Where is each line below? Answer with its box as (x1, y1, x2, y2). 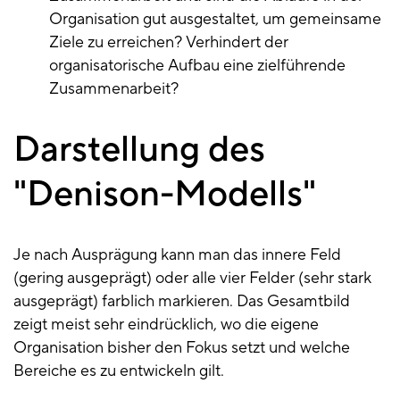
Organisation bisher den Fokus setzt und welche (13, 337, 350, 359)
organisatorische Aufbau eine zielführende (49, 55, 346, 77)
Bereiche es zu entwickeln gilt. (13, 361, 224, 382)
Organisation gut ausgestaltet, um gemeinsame (49, 9, 381, 30)
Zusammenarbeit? (49, 79, 179, 100)
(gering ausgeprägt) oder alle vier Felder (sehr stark (13, 268, 371, 289)
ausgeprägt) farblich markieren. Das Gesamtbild (13, 291, 350, 312)
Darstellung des (13, 127, 273, 173)
